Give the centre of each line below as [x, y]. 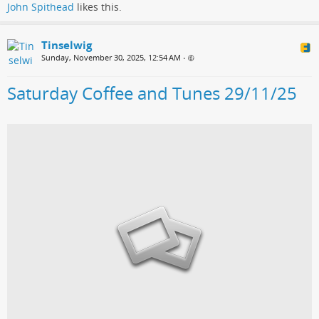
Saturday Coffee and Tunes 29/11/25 [152, 93]
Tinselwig [67, 45]
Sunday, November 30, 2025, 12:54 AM [111, 58]
